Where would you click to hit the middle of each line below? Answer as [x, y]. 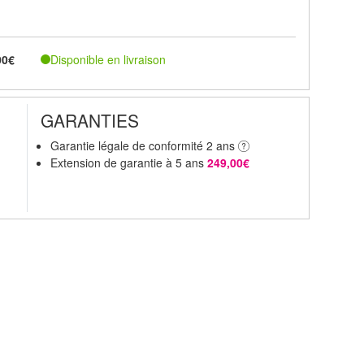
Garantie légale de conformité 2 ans [145, 145]
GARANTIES [90, 120]
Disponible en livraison [108, 59]
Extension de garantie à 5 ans [129, 162]
